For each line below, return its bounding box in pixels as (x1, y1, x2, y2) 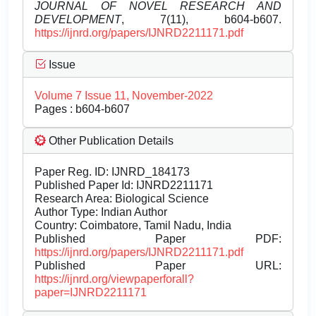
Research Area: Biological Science (35, 193, 209, 205)
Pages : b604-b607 (35, 103, 130, 116)
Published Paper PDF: (35, 233, 281, 245)
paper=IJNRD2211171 (35, 286, 147, 299)
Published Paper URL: (35, 260, 281, 272)
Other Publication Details (46, 135, 174, 147)
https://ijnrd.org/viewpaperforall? (35, 273, 194, 286)
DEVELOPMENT (35, 13, 121, 26)
